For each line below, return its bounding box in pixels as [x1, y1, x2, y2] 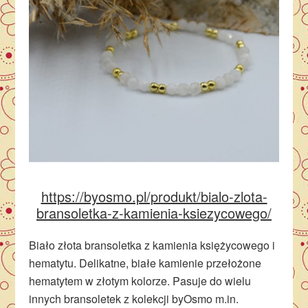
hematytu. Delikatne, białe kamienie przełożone [29, 255, 262, 272]
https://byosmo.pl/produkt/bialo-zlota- [41, 186, 267, 207]
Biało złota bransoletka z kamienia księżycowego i [29, 237, 276, 254]
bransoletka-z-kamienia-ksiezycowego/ [36, 203, 272, 223]
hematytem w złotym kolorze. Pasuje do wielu [29, 273, 252, 289]
